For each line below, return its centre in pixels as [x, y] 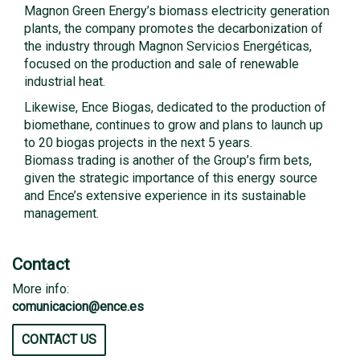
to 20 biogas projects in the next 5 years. [138, 143]
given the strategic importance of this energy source [171, 178]
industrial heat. [65, 82]
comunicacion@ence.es [78, 307]
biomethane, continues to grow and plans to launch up [174, 125]
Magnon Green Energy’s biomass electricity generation [177, 11]
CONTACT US [59, 340]
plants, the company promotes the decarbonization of [174, 29]
